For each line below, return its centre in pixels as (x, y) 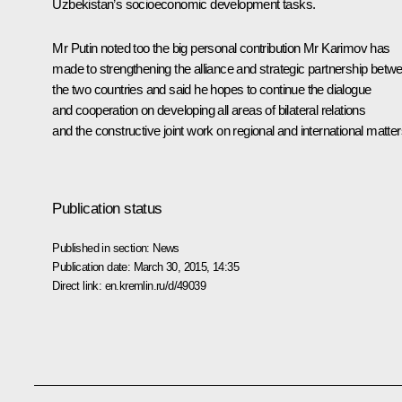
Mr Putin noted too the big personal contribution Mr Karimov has (221, 48)
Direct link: (79, 285)
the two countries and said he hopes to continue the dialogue (212, 89)
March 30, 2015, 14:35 (186, 267)
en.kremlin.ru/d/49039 (155, 285)
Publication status (107, 208)
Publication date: (93, 267)
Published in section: (103, 248)
